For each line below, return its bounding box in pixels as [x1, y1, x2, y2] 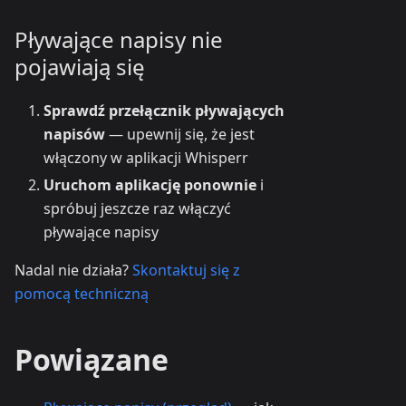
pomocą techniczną [14, 284, 149, 304]
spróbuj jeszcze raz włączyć [43, 198, 231, 219]
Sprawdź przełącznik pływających [43, 101, 285, 121]
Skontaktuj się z [132, 260, 240, 281]
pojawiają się [14, 52, 145, 82]
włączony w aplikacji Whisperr [43, 148, 248, 169]
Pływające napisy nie [14, 24, 223, 55]
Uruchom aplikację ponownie [43, 175, 256, 196]
